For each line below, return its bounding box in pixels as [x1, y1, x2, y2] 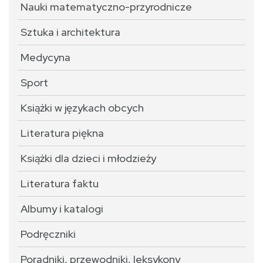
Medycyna [21, 50, 70, 64]
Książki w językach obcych [21, 101, 144, 114]
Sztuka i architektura [21, 25, 120, 39]
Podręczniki [21, 227, 76, 241]
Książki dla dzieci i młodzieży [21, 151, 156, 165]
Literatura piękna [21, 126, 104, 140]
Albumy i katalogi [21, 202, 103, 215]
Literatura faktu [21, 177, 99, 190]
